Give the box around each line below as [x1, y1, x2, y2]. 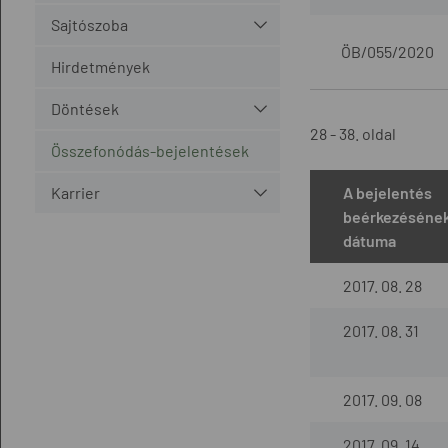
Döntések [50, 98, 119, 118]
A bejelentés [342, 182, 432, 202]
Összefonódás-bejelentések [50, 140, 249, 160]
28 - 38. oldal [309, 123, 396, 143]
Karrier [50, 182, 100, 202]
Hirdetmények [50, 56, 150, 76]
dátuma [342, 230, 396, 250]
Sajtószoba [50, 14, 128, 34]
